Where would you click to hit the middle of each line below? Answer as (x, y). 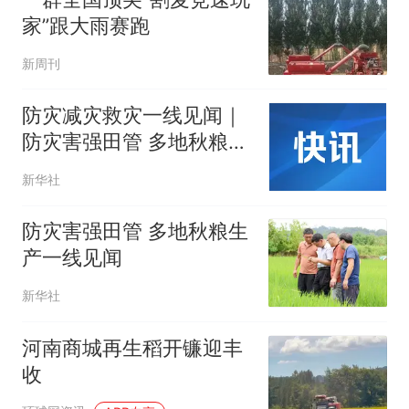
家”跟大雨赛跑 (85, 26)
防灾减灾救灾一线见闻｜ (132, 115)
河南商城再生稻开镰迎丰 (132, 347)
